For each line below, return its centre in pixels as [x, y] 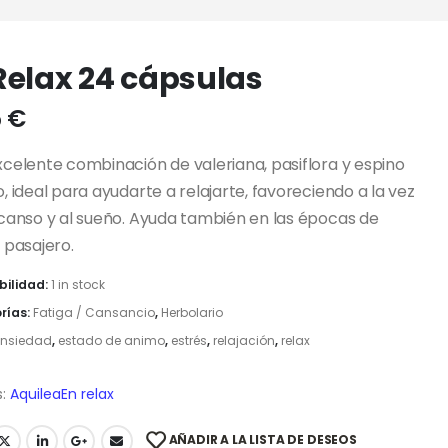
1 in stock [77, 285]
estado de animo [111, 341]
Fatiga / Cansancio [93, 313]
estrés [188, 341]
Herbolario [191, 313]
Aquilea [35, 394]
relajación [243, 341]
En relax [87, 394]
